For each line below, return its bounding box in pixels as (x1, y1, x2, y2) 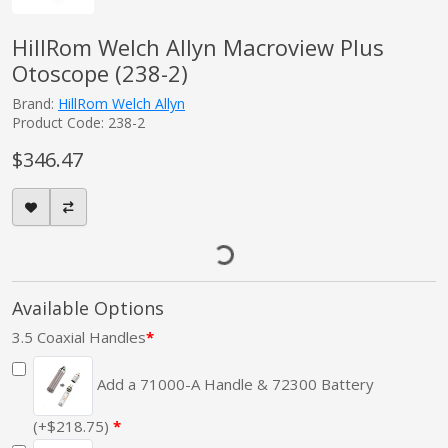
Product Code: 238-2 (12, 113, 145, 133)
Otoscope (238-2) (12, 58, 188, 89)
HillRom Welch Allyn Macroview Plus (12, 32, 384, 63)
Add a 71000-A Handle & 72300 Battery (93, 374, 374, 395)
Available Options (12, 296, 164, 321)
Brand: (12, 94, 58, 114)
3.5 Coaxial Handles (12, 327, 146, 348)
